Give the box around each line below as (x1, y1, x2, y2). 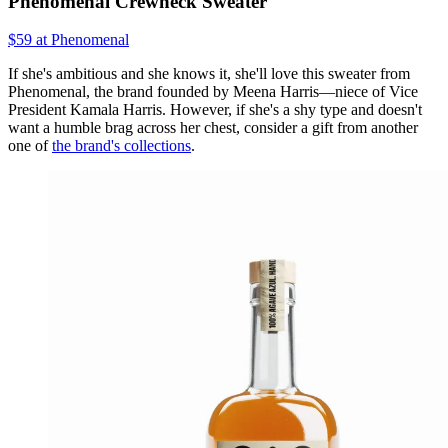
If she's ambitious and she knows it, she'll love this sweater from (8, 65, 410, 83)
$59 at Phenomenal (8, 31, 129, 49)
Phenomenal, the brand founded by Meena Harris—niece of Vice (8, 83, 418, 101)
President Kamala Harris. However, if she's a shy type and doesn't (8, 101, 422, 119)
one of (8, 137, 52, 155)
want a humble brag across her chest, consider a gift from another (8, 119, 418, 137)
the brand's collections (52, 137, 191, 155)
